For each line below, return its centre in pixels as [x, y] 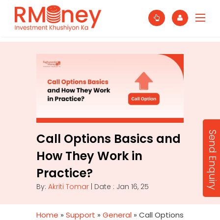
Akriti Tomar [69, 187]
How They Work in [89, 156]
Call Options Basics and [109, 139]
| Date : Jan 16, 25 [119, 187]
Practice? [65, 173]
